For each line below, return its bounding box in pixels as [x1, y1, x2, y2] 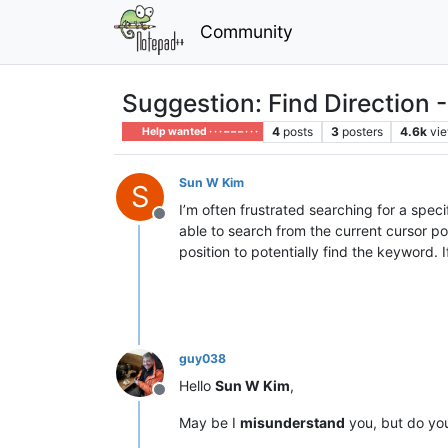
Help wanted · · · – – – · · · [140, 124, 259, 138]
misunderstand [240, 413, 345, 431]
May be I [179, 413, 240, 431]
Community [199, 20, 293, 42]
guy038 [179, 350, 226, 366]
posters [341, 123, 383, 139]
